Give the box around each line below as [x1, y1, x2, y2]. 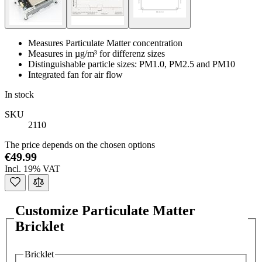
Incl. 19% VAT [5, 164, 60, 174]
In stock [5, 89, 34, 99]
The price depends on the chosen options [5, 140, 155, 150]
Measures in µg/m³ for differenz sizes [28, 49, 165, 58]
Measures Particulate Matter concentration [28, 38, 182, 48]
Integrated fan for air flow [28, 70, 123, 80]
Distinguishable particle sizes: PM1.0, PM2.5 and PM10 [28, 59, 235, 69]
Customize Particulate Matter [15, 202, 195, 218]
